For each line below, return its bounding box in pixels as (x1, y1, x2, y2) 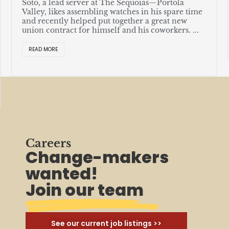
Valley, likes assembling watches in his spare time (22, 7, 203, 17)
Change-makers (26, 145, 169, 169)
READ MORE (29, 45, 58, 54)
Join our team (26, 178, 144, 201)
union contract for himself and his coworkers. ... (22, 26, 199, 35)
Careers (26, 136, 71, 150)
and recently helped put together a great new (22, 16, 188, 26)
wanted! (26, 162, 98, 185)
